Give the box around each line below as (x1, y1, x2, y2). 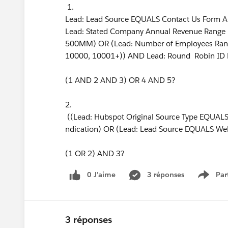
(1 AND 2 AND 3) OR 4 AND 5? (65, 75, 176, 85)
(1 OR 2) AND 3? (65, 149, 125, 158)
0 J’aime (87, 170, 116, 179)
